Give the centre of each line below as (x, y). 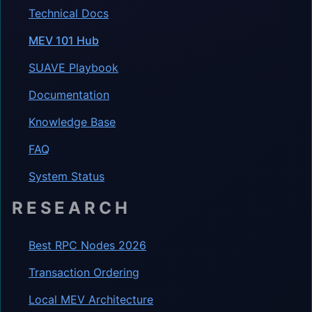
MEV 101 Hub (64, 40)
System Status (67, 176)
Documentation (69, 94)
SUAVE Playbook (73, 67)
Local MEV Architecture (91, 299)
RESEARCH (71, 208)
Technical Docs (69, 13)
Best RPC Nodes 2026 (87, 245)
